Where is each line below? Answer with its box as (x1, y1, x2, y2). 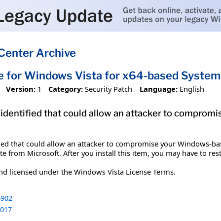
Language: (139, 83, 178, 94)
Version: (5, 83, 36, 94)
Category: (48, 83, 83, 94)
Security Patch (85, 83, 133, 94)
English (179, 83, 204, 94)
